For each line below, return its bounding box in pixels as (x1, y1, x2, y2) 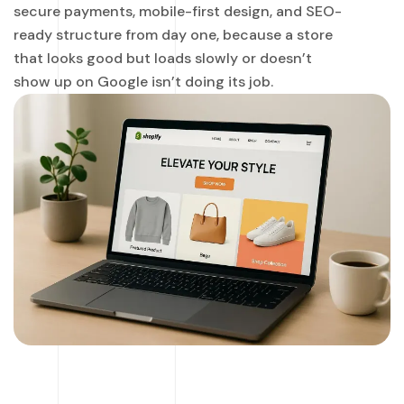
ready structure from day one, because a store (14, 25, 333, 45)
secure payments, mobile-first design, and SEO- (14, 2, 342, 22)
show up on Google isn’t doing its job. (14, 72, 273, 92)
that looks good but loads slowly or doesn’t (14, 49, 312, 69)
